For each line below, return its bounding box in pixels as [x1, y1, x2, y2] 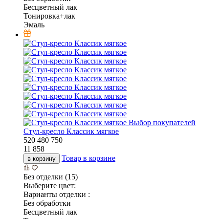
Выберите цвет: [23, 181, 76, 190]
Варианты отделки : [23, 190, 90, 199]
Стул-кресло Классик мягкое [23, 127, 119, 136]
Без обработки [23, 199, 71, 208]
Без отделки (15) [23, 173, 78, 181]
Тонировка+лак [23, 12, 75, 21]
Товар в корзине [62, 154, 115, 163]
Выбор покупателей [129, 118, 196, 127]
